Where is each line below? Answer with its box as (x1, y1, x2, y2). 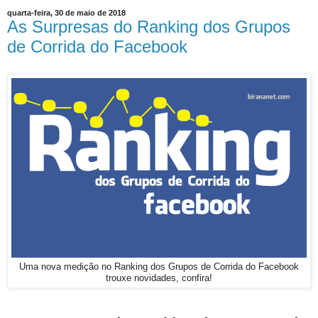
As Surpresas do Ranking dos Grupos (7, 17, 290, 37)
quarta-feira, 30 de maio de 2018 (7, 9, 126, 18)
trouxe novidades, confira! (106, 273, 212, 283)
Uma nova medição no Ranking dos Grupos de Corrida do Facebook (19, 262, 299, 272)
